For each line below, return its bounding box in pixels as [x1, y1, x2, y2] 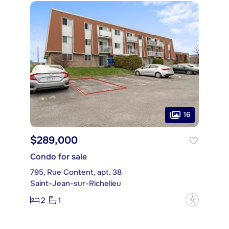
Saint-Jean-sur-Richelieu [30, 178, 121, 189]
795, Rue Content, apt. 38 [30, 167, 122, 178]
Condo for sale [30, 151, 87, 163]
